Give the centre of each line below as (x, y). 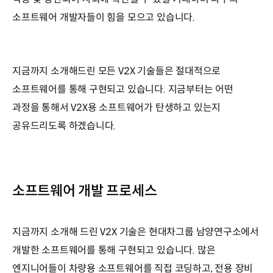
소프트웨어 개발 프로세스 (85, 191)
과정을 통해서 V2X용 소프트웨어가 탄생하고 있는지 (117, 108)
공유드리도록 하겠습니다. (66, 126)
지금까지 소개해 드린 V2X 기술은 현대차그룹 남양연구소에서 (136, 232)
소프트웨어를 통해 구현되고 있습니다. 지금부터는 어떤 (123, 90)
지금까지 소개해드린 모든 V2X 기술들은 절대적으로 (117, 71)
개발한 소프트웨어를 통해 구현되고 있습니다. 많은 (114, 250)
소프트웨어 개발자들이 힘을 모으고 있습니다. (104, 18)
